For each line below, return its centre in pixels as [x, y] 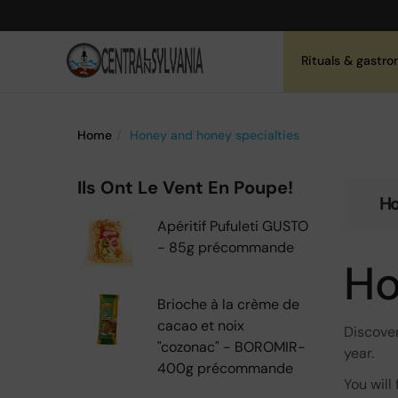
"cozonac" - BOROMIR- [231, 347]
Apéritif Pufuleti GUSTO [233, 226]
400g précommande [225, 368]
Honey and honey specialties [215, 135]
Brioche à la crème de [228, 304]
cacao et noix [201, 326]
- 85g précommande [226, 247]
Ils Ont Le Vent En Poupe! [185, 187]
